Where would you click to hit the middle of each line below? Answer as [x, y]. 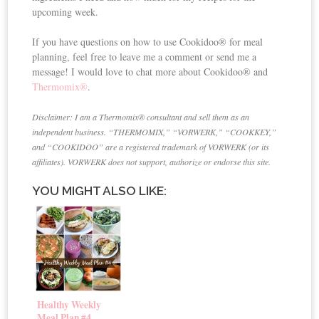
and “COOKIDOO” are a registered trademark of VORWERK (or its [151, 147]
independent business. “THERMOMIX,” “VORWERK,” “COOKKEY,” [155, 132]
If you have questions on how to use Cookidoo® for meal [148, 42]
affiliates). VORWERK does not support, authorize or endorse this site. [152, 162]
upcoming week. [66, 12]
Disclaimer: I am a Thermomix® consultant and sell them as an [141, 117]
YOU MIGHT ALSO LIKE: [100, 191]
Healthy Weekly [69, 305]
